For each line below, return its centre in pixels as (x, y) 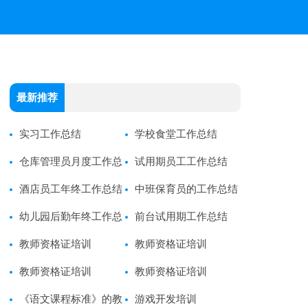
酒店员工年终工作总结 (70, 189)
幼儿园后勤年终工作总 (70, 217)
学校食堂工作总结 (176, 134)
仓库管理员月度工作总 (70, 162)
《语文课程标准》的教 (70, 299)
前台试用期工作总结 (181, 217)
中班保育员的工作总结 (186, 189)
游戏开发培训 (165, 299)
